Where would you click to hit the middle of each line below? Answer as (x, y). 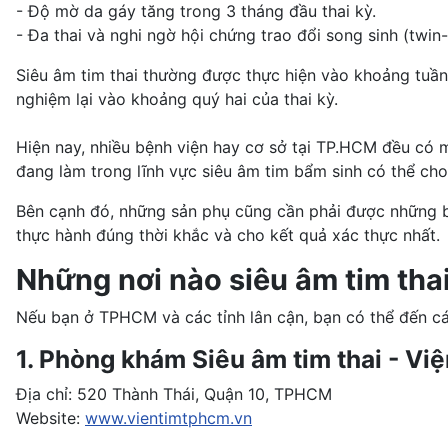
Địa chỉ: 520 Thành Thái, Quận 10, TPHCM (174, 393)
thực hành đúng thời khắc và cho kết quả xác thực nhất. (228, 234)
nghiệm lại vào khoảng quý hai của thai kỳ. (179, 98)
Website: (50, 417)
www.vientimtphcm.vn (168, 417)
